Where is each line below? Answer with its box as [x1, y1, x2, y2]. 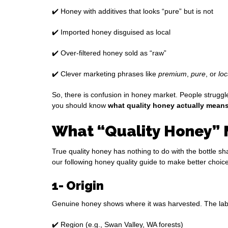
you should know [52, 101, 108, 110]
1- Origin [52, 178, 104, 193]
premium [158, 70, 187, 78]
